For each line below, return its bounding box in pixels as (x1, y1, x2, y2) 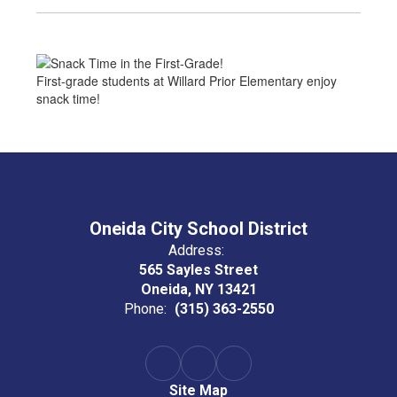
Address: (168, 242, 224, 260)
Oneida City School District (90, 218, 307, 240)
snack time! (36, 90, 100, 108)
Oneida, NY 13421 (140, 281, 257, 299)
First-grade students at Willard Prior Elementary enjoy (36, 72, 337, 90)
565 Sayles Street (139, 261, 258, 279)
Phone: (123, 300, 167, 318)
